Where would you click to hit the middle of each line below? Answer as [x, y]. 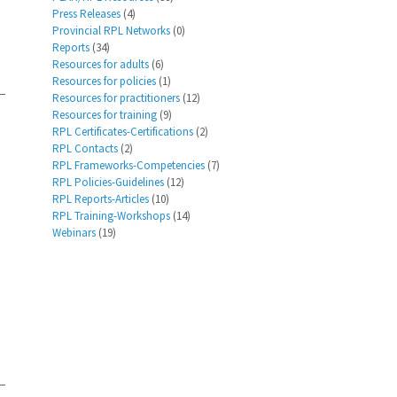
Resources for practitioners [117, 98]
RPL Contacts [86, 148]
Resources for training [105, 115]
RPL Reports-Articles [101, 199]
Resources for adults [101, 64]
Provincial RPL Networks [112, 31]
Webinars [74, 233]
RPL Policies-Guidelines [109, 182]
